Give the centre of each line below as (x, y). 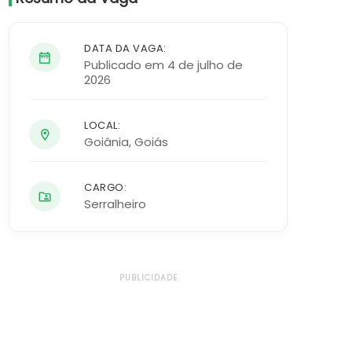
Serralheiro (115, 204)
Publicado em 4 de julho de (163, 65)
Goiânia (106, 142)
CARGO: (105, 187)
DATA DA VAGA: (125, 48)
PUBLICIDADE (148, 278)
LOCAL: (102, 125)
